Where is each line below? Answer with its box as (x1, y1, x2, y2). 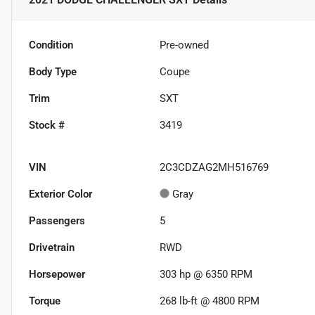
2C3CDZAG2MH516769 (160, 160, 269, 174)
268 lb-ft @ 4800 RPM (160, 294, 260, 307)
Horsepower (29, 267, 85, 281)
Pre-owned (160, 38, 210, 51)
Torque (29, 294, 60, 307)
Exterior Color (29, 187, 92, 200)
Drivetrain (29, 240, 75, 254)
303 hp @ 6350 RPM (160, 267, 253, 281)
